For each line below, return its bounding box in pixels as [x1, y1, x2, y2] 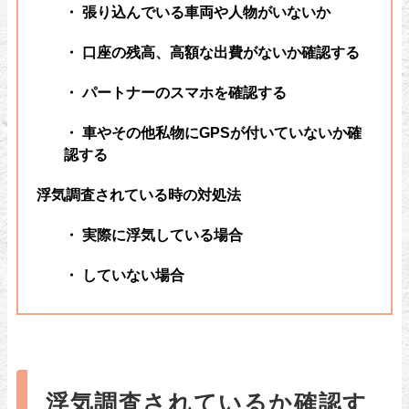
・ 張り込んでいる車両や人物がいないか [64, 4, 330, 19]
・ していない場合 [64, 267, 184, 282]
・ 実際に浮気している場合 [64, 226, 243, 242]
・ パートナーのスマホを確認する [64, 84, 287, 100]
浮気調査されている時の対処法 [37, 186, 241, 202]
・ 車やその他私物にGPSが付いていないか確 [64, 124, 362, 140]
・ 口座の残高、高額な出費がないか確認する [64, 44, 360, 59]
